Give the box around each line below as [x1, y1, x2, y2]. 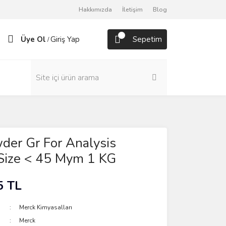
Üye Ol [21, 34, 46, 44]
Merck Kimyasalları [19, 203, 73, 211]
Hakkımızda [79, 6, 112, 14]
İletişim [122, 6, 143, 14]
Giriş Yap [50, 34, 80, 44]
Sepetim [133, 34, 162, 44]
